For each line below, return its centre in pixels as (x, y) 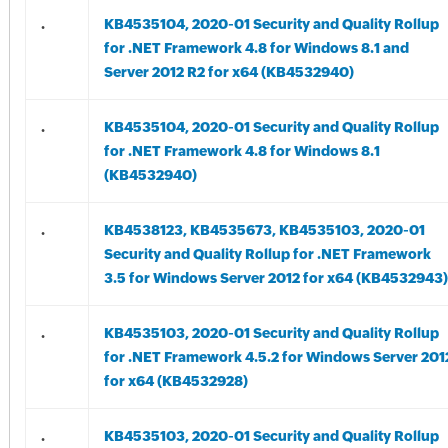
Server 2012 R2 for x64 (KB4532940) (228, 72)
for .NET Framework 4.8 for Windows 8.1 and (256, 48)
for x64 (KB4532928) (175, 381)
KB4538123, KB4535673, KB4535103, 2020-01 (264, 230)
